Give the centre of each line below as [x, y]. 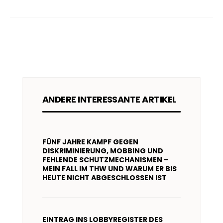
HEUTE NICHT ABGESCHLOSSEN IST [105, 178]
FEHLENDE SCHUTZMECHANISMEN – [106, 160]
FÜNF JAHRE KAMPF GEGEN [90, 142]
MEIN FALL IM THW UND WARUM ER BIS [110, 169]
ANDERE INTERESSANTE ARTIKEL [110, 99]
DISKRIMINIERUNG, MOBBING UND [103, 151]
